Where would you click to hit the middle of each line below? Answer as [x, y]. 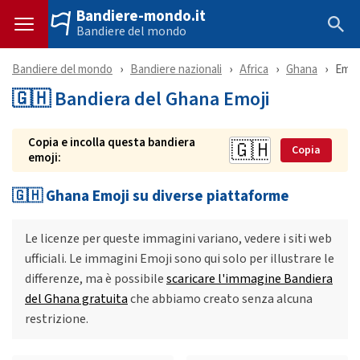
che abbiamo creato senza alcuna [220, 299]
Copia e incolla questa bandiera [112, 143]
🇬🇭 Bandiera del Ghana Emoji [141, 99]
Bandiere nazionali [176, 70]
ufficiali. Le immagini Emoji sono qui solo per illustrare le [180, 259]
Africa [254, 70]
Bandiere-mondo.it [141, 16]
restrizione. [57, 319]
